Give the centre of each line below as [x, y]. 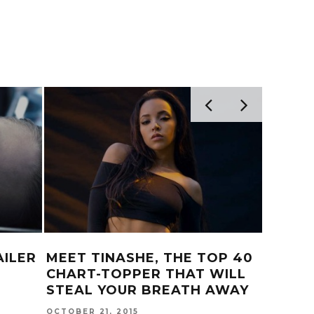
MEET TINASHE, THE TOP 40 [150, 258]
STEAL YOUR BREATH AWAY [148, 290]
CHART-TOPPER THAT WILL [146, 274]
